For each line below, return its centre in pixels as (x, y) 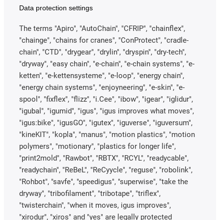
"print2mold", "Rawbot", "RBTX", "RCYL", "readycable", (104, 158)
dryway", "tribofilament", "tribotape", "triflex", (90, 193)
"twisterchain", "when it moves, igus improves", (95, 205)
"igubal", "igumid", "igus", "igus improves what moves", (107, 111)
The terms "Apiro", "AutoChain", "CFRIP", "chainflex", (102, 28)
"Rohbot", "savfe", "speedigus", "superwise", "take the (104, 181)
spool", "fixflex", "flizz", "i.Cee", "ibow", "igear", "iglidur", (106, 99)
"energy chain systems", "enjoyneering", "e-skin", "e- (102, 87)
